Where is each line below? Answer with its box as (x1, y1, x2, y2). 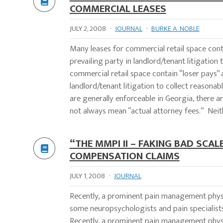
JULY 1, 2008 (69, 170, 105, 183)
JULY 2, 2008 (69, 22, 106, 35)
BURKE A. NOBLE (151, 22, 200, 35)
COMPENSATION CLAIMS (69, 147, 180, 165)
